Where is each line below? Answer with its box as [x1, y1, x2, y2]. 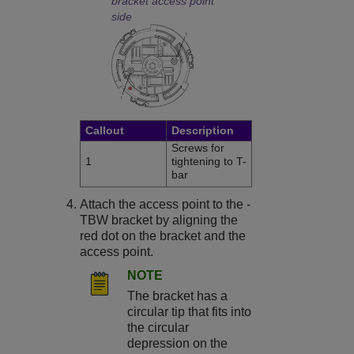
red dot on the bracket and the [80, 228, 247, 243]
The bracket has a [127, 288, 228, 303]
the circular [127, 320, 190, 334]
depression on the [127, 336, 228, 350]
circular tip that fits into [127, 304, 252, 318]
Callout [85, 123, 125, 137]
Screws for [171, 141, 225, 154]
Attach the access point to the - [80, 197, 251, 211]
